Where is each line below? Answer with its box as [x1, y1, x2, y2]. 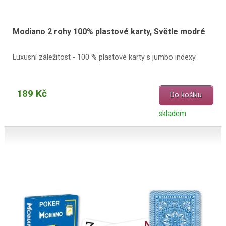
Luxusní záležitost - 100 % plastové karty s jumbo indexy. [12, 52, 197, 62]
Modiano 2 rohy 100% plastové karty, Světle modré [12, 27, 205, 37]
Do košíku [170, 91, 202, 100]
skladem [158, 109, 186, 118]
